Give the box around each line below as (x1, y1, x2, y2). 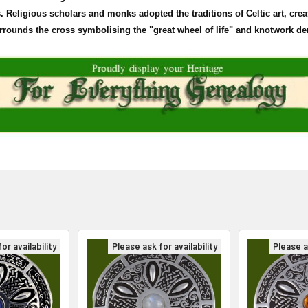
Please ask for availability (112, 240, 217, 252)
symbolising (78, 24, 131, 35)
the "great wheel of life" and (131, 24, 254, 35)
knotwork (254, 24, 294, 35)
